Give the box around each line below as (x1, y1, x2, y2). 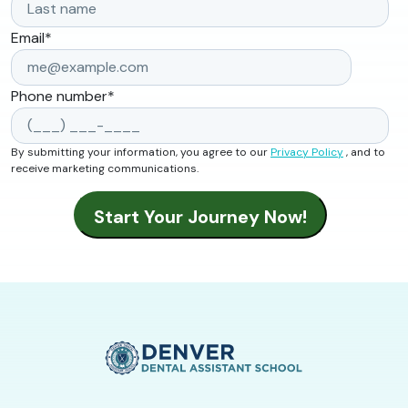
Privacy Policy (270, 144, 343, 159)
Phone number (11, 86, 107, 106)
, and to (343, 144, 385, 159)
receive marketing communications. (11, 160, 199, 176)
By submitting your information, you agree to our (11, 144, 270, 159)
